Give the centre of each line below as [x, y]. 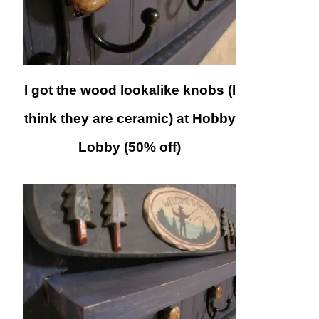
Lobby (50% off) [130, 147]
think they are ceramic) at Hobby [130, 118]
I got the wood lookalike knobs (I [130, 90]
